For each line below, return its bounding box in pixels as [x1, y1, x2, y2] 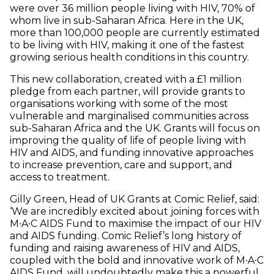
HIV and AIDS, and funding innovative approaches [10, 147, 253, 159]
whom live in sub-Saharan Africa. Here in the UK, [10, 15, 243, 27]
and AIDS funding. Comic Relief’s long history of [10, 230, 242, 242]
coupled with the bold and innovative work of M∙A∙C [10, 254, 264, 267]
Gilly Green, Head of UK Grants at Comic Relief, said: [10, 193, 259, 206]
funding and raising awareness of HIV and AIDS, [10, 242, 240, 254]
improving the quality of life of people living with [10, 135, 246, 147]
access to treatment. [10, 171, 109, 183]
